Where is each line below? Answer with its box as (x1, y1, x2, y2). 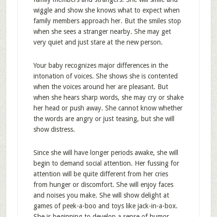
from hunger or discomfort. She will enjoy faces (33, 181, 173, 188)
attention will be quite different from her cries (33, 170, 168, 178)
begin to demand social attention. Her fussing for (33, 159, 179, 167)
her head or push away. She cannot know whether (33, 104, 183, 112)
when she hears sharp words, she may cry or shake (33, 93, 184, 101)
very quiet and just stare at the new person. (33, 38, 163, 46)
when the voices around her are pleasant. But (33, 83, 168, 91)
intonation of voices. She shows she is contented (33, 72, 178, 80)
